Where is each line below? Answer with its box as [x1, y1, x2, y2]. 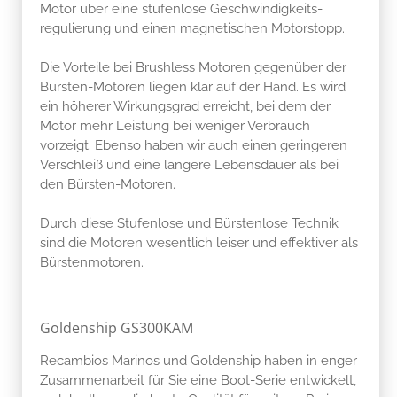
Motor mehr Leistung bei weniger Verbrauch [40, 117, 310, 134]
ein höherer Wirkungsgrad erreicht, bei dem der [40, 97, 331, 114]
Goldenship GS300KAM [40, 317, 193, 338]
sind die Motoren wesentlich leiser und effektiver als [40, 234, 358, 251]
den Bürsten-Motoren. [40, 175, 175, 192]
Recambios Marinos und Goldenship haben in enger [40, 352, 357, 369]
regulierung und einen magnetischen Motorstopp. [40, 19, 345, 36]
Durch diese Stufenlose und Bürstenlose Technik [40, 214, 339, 231]
